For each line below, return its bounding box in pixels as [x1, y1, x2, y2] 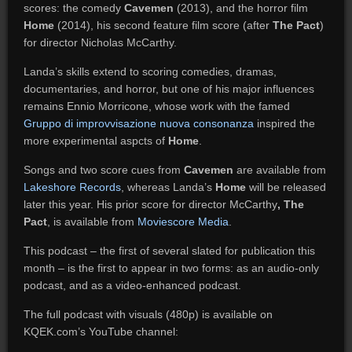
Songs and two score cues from [23, 163, 184, 176]
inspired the [253, 117, 315, 130]
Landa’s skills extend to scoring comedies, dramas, [23, 65, 277, 78]
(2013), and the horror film [173, 2, 308, 14]
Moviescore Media [137, 215, 229, 228]
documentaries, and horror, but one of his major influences [23, 82, 314, 95]
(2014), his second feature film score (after [53, 19, 273, 31]
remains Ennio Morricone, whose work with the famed [23, 100, 290, 112]
